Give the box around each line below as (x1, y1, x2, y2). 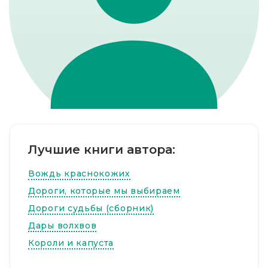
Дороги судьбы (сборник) (28, 203, 154, 214)
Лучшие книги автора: (28, 142, 175, 157)
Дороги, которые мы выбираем (28, 185, 180, 196)
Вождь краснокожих (28, 168, 130, 179)
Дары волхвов (28, 220, 97, 231)
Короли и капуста (28, 237, 114, 248)
